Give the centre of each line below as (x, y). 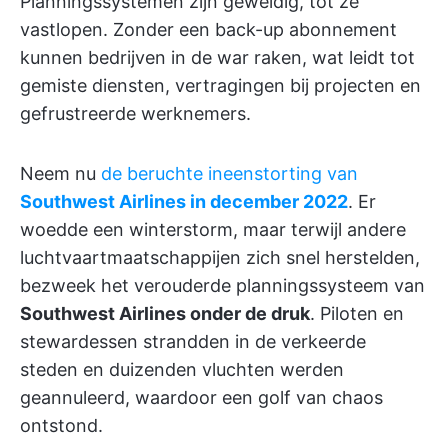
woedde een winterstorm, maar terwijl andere (213, 229)
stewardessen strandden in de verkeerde (193, 341)
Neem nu (60, 173)
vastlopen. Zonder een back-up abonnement (208, 29)
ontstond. (61, 425)
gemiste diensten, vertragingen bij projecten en (220, 85)
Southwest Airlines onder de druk (165, 313)
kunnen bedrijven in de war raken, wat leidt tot (217, 57)
